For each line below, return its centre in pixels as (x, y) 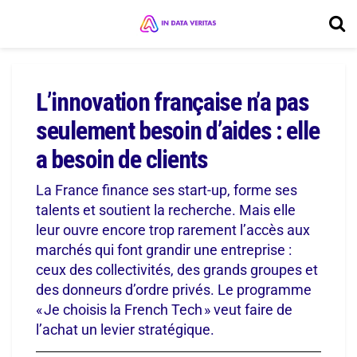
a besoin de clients (122, 159)
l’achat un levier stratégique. (125, 329)
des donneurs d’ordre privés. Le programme (174, 289)
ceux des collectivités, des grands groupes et (177, 269)
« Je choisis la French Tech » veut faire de (164, 309)
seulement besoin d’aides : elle (178, 131)
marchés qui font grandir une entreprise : (164, 249)
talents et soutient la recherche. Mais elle (166, 210)
